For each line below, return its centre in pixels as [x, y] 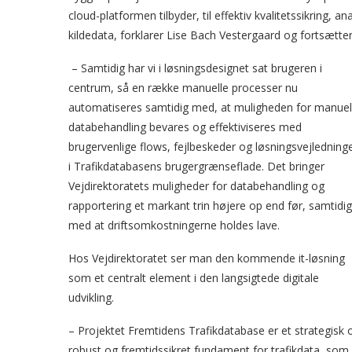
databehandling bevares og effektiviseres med [185, 127]
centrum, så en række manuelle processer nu [183, 88]
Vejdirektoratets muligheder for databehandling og [196, 186]
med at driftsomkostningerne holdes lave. [174, 225]
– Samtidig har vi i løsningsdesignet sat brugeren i [195, 68]
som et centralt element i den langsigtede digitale [194, 278]
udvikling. [91, 297]
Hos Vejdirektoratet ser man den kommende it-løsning [207, 258]
